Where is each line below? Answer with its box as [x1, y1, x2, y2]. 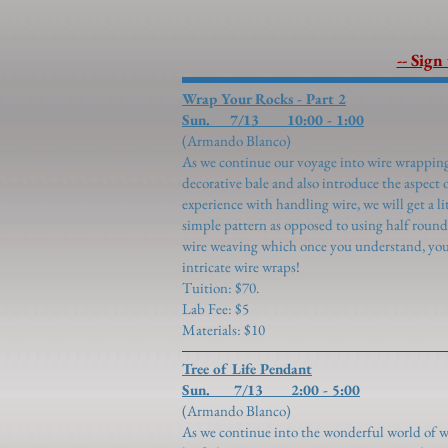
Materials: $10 [182, 320, 265, 339]
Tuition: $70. [182, 278, 259, 297]
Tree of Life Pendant [182, 359, 312, 378]
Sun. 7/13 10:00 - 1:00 [182, 110, 364, 129]
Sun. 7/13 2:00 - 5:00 [182, 380, 360, 399]
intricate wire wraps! [182, 257, 300, 276]
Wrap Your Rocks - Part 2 [182, 89, 346, 108]
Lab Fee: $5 [182, 299, 249, 318]
